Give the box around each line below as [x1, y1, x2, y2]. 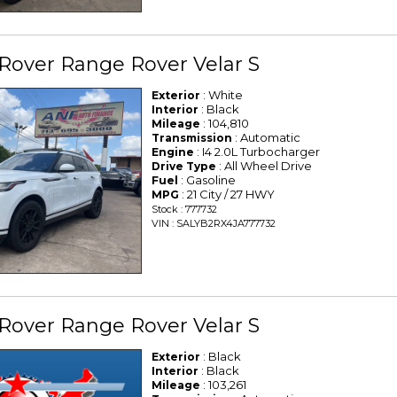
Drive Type [152, 159, 217, 173]
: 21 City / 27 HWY [179, 186, 276, 201]
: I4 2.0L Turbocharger [194, 144, 321, 159]
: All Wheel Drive [216, 158, 313, 173]
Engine [152, 144, 195, 159]
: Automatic [232, 129, 301, 144]
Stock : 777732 [152, 202, 218, 215]
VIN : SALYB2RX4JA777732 [152, 216, 276, 230]
